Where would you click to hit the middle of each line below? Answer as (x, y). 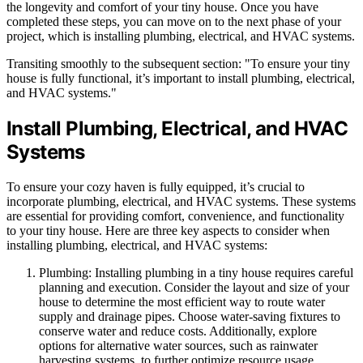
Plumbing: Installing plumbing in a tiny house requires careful (196, 273)
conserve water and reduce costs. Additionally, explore (178, 331)
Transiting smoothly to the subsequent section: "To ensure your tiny (178, 64)
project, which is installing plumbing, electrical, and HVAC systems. (181, 36)
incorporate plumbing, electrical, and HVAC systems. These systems (181, 202)
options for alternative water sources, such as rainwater (178, 346)
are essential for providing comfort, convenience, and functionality (175, 216)
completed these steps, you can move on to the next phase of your (174, 22)
